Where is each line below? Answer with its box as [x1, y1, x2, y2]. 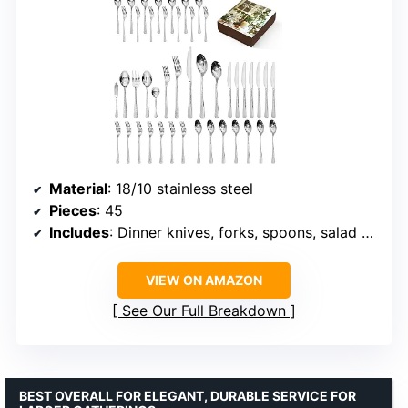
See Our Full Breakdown [122, 301, 286, 321]
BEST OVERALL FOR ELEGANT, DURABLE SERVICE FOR [19, 388, 356, 404]
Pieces [49, 201, 97, 220]
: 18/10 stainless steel [107, 179, 253, 199]
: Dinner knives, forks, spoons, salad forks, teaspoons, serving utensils [109, 223, 362, 242]
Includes [49, 223, 109, 242]
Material [49, 179, 107, 199]
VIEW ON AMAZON [146, 272, 262, 289]
